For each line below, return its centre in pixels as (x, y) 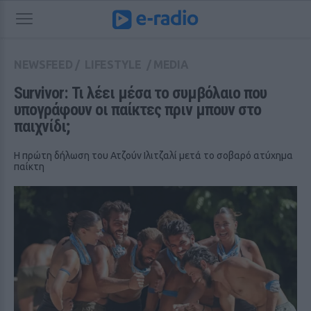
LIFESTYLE (113, 65)
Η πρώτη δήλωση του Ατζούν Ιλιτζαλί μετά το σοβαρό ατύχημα (153, 155)
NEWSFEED (43, 65)
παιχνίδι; (42, 126)
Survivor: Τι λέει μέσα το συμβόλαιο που (140, 93)
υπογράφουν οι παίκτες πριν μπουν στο (137, 110)
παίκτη (29, 167)
